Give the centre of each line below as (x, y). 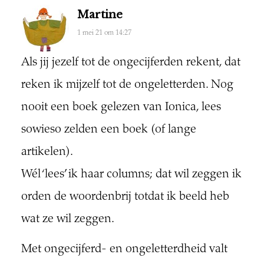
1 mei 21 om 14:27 (104, 33)
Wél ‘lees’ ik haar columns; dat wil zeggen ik (131, 174)
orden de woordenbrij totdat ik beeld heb (125, 197)
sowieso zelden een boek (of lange (108, 130)
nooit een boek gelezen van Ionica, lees (121, 107)
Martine (100, 14)
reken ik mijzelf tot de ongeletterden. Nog (127, 85)
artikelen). (47, 152)
